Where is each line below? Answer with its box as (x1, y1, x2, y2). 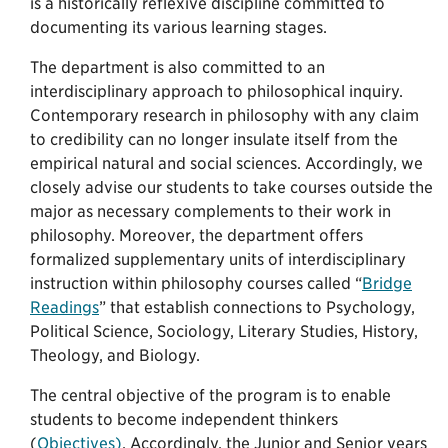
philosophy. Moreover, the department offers (30, 225, 363, 245)
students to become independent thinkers (30, 409, 338, 429)
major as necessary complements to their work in (30, 201, 391, 221)
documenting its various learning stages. (30, 17, 327, 37)
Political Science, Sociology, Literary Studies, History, (30, 321, 418, 341)
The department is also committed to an (30, 57, 325, 77)
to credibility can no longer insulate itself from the (30, 129, 398, 149)
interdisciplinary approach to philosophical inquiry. (30, 81, 403, 101)
